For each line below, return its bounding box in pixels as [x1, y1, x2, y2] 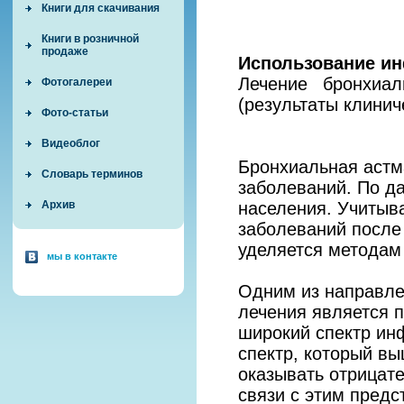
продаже [41, 45, 88, 58]
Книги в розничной [41, 32, 139, 45]
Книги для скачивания [41, 2, 160, 14]
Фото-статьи [41, 106, 108, 119]
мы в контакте [47, 251, 117, 262]
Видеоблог [41, 137, 100, 150]
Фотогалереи [41, 76, 112, 88]
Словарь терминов [41, 168, 142, 180]
